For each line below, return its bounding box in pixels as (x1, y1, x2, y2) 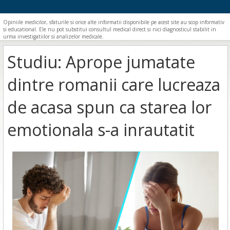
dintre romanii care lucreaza (7, 73, 220, 95)
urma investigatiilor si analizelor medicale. (3, 33, 104, 40)
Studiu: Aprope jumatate (7, 51, 195, 73)
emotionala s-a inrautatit (7, 119, 195, 141)
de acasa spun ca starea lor (7, 96, 212, 118)
